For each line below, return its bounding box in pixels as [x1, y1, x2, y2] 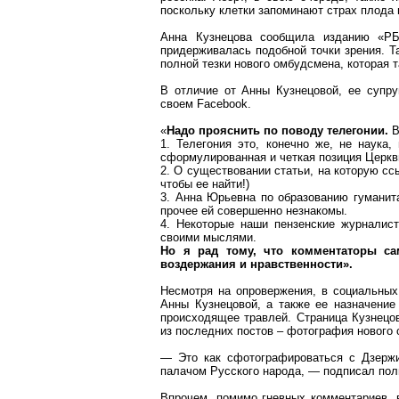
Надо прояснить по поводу [167, 124, 327, 137]
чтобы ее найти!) [160, 177, 249, 191]
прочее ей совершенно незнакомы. [160, 204, 347, 217]
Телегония [176, 137, 232, 151]
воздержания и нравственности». [160, 257, 353, 271]
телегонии [327, 124, 385, 137]
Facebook [197, 97, 248, 110]
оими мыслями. [173, 231, 256, 244]
